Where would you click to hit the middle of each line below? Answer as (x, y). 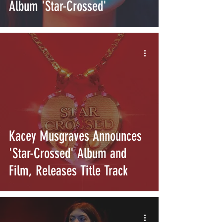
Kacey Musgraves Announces (75, 136)
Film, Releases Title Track (68, 171)
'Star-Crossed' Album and (68, 153)
